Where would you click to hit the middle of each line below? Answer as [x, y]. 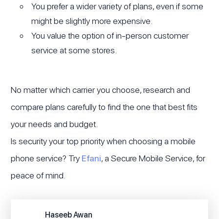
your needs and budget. [55, 124]
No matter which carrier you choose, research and [101, 89]
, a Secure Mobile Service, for [153, 158]
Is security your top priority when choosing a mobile [103, 141]
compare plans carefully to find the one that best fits [104, 107]
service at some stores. [74, 50]
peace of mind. [38, 175]
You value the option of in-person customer [110, 35]
